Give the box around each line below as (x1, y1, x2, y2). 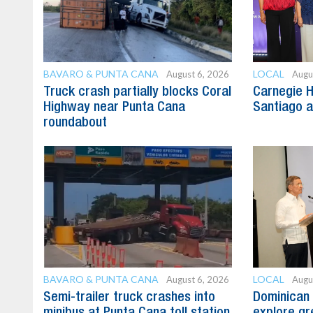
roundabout (43, 116, 107, 129)
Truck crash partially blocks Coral (43, 85, 231, 99)
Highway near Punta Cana (43, 101, 185, 114)
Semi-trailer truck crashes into (43, 291, 215, 304)
